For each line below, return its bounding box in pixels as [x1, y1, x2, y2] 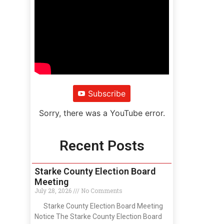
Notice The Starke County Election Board [34, 212, 162, 220]
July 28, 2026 [34, 186, 73, 194]
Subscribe [88, 88, 125, 98]
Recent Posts [59, 137, 144, 154]
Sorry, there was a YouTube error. [38, 107, 165, 118]
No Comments [79, 186, 122, 194]
